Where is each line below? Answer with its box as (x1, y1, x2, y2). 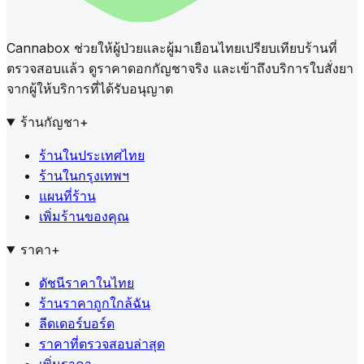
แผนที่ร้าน (39, 188, 96, 204)
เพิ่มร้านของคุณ (39, 208, 129, 224)
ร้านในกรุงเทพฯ (39, 167, 129, 184)
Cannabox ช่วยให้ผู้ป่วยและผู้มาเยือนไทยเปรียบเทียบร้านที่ (6, 40, 337, 56)
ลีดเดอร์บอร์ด (39, 315, 115, 331)
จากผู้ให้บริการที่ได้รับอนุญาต (6, 80, 173, 97)
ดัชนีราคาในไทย (39, 275, 134, 291)
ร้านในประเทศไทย (39, 147, 145, 163)
